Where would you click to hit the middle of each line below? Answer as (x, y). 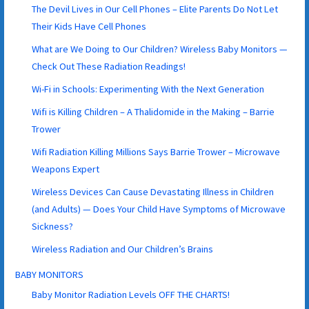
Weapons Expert (66, 169)
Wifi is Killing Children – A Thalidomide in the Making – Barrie (153, 111)
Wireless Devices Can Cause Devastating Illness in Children (153, 191)
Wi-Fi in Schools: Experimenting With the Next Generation (148, 89)
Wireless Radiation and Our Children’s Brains (123, 249)
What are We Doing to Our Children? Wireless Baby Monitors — (160, 49)
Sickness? (53, 226)
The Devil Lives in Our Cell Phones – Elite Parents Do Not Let (155, 9)
